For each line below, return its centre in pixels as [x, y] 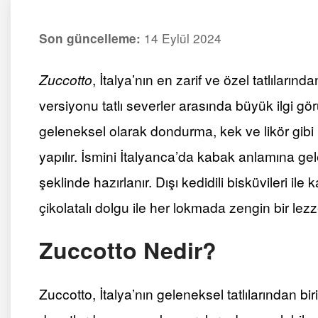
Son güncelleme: [90, 38]
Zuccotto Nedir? [128, 250]
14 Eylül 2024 [183, 38]
